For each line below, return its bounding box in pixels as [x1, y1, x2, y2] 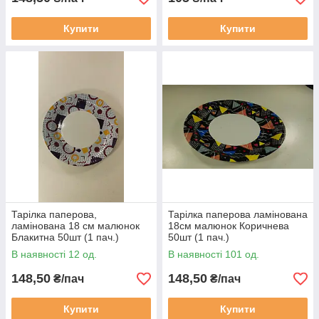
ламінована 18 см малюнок [11, 220, 140, 231]
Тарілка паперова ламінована [168, 209, 308, 220]
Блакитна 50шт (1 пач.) [11, 231, 119, 243]
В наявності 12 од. [11, 249, 97, 260]
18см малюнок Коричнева [168, 220, 289, 231]
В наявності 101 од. [168, 249, 259, 260]
